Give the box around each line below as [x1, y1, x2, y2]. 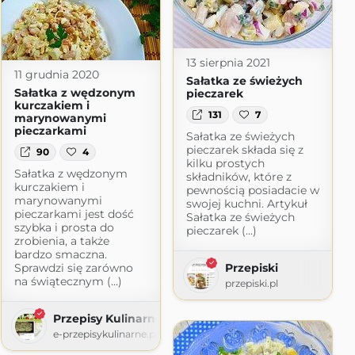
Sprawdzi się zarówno [13, 260, 133, 275]
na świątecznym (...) [13, 273, 122, 288]
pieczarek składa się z [185, 142, 303, 157]
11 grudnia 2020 [13, 67, 99, 82]
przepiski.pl [224, 277, 278, 289]
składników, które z [185, 169, 292, 184]
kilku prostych [185, 155, 265, 170]
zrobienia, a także [13, 233, 109, 248]
